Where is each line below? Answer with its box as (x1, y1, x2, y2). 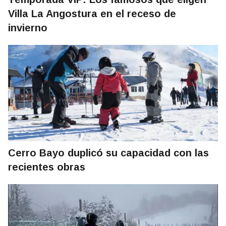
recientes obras (8, 161, 85, 173)
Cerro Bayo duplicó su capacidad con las (8, 147, 209, 159)
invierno (8, 22, 47, 34)
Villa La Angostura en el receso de (8, 8, 176, 20)
